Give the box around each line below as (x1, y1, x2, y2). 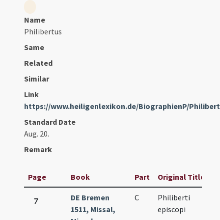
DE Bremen (71, 192, 110, 203)
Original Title (158, 172, 205, 182)
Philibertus (24, 27, 62, 37)
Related (24, 58, 53, 68)
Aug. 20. (24, 129, 50, 139)
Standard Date (24, 117, 76, 127)
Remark (24, 144, 53, 155)
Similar (24, 74, 50, 84)
